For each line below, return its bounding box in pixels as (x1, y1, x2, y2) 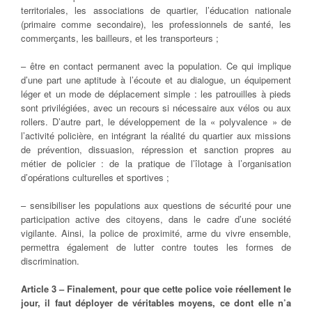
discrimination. (21, 254, 79, 268)
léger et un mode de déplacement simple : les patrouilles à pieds (21, 87, 291, 101)
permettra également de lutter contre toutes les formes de (21, 240, 291, 254)
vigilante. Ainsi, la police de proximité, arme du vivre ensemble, (21, 226, 291, 240)
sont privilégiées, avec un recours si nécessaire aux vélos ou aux (21, 101, 291, 115)
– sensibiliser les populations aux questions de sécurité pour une (21, 198, 291, 212)
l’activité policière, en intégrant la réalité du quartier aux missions (21, 129, 291, 143)
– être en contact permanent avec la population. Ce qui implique (21, 59, 291, 73)
